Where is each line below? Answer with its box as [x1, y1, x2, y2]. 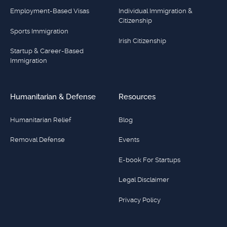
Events [119, 136, 140, 144]
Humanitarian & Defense [10, 92, 96, 102]
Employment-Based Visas [10, 7, 89, 15]
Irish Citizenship [119, 36, 167, 45]
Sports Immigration [10, 27, 68, 35]
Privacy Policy [119, 196, 161, 204]
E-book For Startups [119, 156, 181, 164]
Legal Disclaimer [119, 176, 170, 184]
